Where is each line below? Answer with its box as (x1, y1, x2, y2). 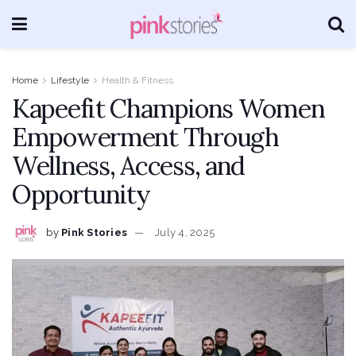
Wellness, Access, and (12, 149, 246, 182)
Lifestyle (51, 75, 89, 86)
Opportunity (12, 178, 150, 211)
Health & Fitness (102, 75, 173, 86)
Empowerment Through (12, 121, 279, 153)
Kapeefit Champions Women (12, 92, 325, 125)
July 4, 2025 (154, 226, 215, 238)
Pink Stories (61, 226, 128, 238)
